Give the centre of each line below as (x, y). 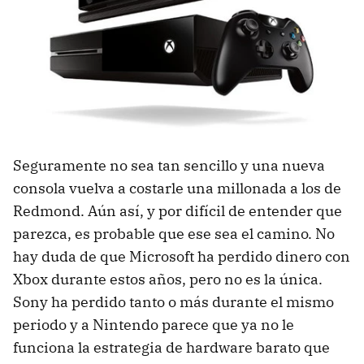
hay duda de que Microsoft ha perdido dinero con (182, 257)
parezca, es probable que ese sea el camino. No (174, 234)
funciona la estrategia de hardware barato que (171, 348)
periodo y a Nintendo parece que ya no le (154, 325)
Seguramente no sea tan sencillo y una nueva (169, 166)
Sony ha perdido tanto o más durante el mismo (173, 302)
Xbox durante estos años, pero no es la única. (168, 279)
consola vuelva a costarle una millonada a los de (177, 188)
